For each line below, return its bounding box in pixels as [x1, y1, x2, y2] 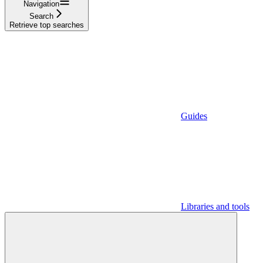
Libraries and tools [181, 201, 249, 211]
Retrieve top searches [9, 20, 84, 29]
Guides [181, 110, 207, 121]
